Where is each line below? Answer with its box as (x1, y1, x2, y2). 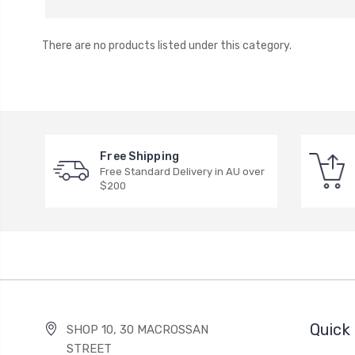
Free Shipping (100, 149, 180, 163)
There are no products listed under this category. (41, 38, 292, 52)
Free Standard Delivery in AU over (100, 165, 265, 177)
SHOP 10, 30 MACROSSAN (67, 322, 209, 337)
